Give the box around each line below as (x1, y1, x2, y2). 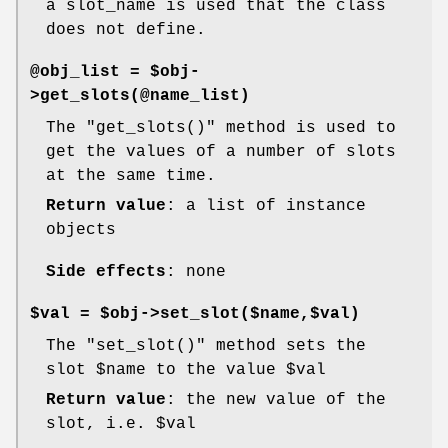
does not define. (46, 20, 206, 39)
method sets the (206, 336, 366, 355)
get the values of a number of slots (46, 142, 396, 161)
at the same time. (46, 166, 216, 185)
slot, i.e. (46, 414, 156, 433)
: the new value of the (166, 390, 386, 409)
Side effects (46, 262, 166, 281)
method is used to (216, 118, 396, 137)
